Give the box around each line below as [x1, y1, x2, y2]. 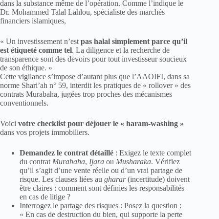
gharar [104, 175, 126, 184]
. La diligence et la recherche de [72, 46, 170, 55]
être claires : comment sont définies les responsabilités [20, 184, 184, 193]
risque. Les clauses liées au [20, 175, 104, 184]
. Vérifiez [151, 157, 180, 166]
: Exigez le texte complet [113, 149, 191, 157]
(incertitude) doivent [126, 175, 190, 184]
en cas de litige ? [20, 193, 70, 201]
